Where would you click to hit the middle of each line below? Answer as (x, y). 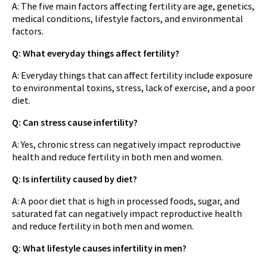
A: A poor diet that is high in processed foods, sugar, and (126, 201)
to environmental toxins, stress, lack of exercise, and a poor (133, 87)
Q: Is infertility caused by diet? (74, 178)
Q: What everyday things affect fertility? (96, 53)
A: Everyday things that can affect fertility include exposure (132, 75)
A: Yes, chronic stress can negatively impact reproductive (126, 144)
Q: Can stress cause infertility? (75, 122)
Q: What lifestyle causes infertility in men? (99, 248)
